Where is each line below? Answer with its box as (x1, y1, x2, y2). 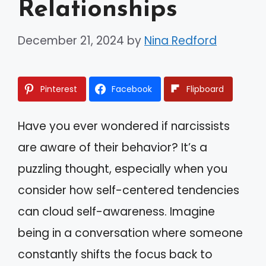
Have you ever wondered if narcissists (18, 118, 230, 134)
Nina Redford (144, 32, 217, 49)
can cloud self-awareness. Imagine (18, 203, 215, 220)
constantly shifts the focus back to (18, 246, 213, 262)
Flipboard (186, 83, 224, 95)
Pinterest (40, 83, 77, 95)
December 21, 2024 (18, 32, 124, 49)
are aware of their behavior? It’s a (18, 139, 207, 156)
